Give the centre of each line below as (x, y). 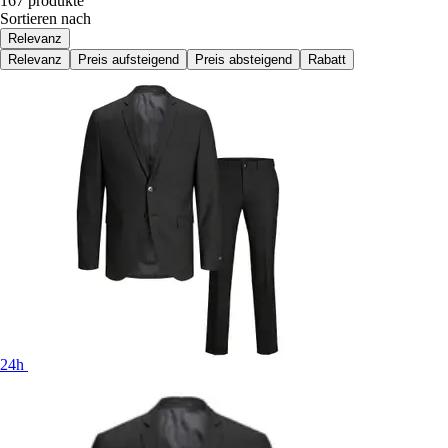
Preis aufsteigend (128, 59)
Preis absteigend (243, 59)
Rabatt (327, 59)
